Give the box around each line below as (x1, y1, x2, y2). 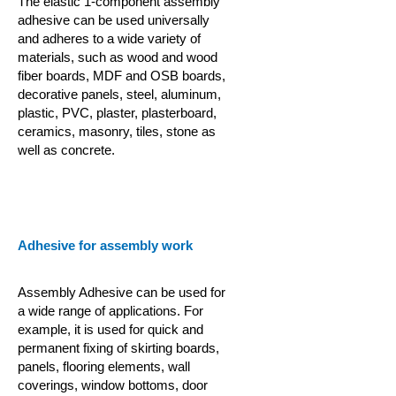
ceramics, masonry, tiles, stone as (18, 124, 216, 139)
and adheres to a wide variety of (18, 31, 201, 46)
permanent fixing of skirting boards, (18, 340, 219, 355)
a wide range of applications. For (18, 303, 203, 318)
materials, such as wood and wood (18, 49, 217, 65)
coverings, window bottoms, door (18, 377, 208, 392)
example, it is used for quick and (18, 322, 203, 337)
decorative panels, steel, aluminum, (18, 87, 221, 102)
